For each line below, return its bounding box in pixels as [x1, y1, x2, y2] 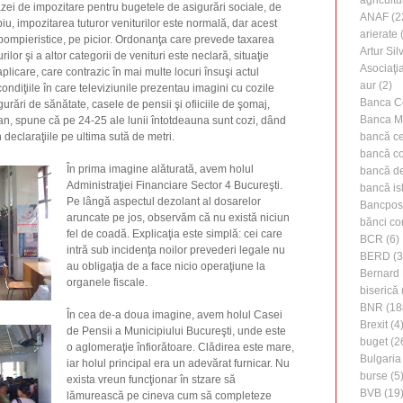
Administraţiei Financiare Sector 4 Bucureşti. [66, 179, 282, 192]
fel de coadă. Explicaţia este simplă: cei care [66, 228, 282, 240]
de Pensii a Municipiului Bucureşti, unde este [66, 325, 286, 337]
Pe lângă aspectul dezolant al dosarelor [66, 195, 261, 208]
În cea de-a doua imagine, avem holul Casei [66, 309, 282, 321]
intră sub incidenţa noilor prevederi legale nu [66, 244, 285, 256]
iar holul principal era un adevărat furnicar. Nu [66, 357, 290, 370]
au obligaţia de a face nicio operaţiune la [66, 260, 265, 273]
